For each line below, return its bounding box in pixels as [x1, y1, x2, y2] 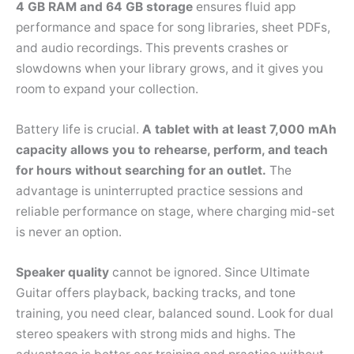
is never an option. [16, 224, 122, 239]
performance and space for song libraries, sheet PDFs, [16, 20, 330, 36]
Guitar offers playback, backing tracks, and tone [16, 284, 296, 300]
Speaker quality [16, 264, 109, 280]
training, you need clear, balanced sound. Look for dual [16, 305, 333, 321]
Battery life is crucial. [16, 122, 142, 137]
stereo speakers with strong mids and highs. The [16, 326, 296, 341]
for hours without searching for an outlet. [16, 163, 266, 178]
